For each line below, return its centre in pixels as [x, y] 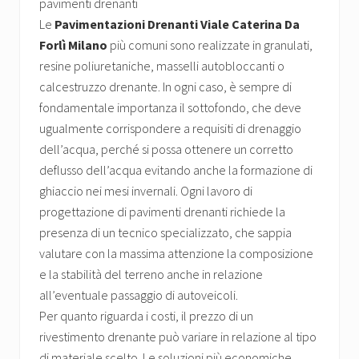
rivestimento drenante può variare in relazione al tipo [178, 337]
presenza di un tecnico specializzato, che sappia [165, 233]
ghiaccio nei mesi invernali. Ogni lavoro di [146, 191]
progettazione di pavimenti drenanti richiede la [162, 212]
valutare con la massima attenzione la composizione [176, 254]
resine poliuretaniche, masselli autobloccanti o [162, 66]
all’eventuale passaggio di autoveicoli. [139, 295]
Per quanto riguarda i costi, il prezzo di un [146, 316]
